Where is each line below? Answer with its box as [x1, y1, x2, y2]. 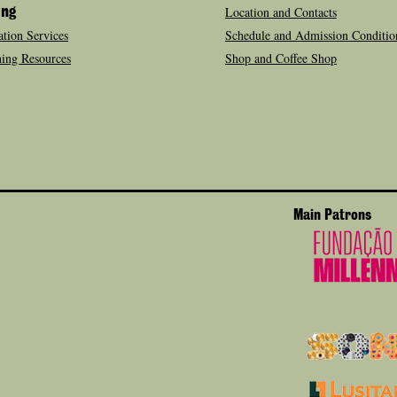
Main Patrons [293, 208, 371, 222]
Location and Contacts [225, 4, 337, 20]
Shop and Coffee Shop [225, 50, 337, 66]
